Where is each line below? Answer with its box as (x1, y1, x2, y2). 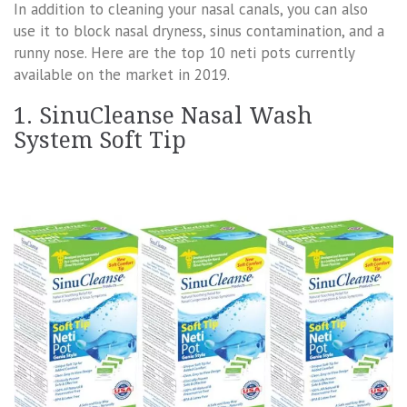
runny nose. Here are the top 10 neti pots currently (14, 42, 354, 63)
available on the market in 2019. (14, 64, 230, 84)
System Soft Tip (14, 126, 186, 154)
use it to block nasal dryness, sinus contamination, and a (14, 20, 384, 41)
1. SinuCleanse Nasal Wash (14, 102, 313, 129)
